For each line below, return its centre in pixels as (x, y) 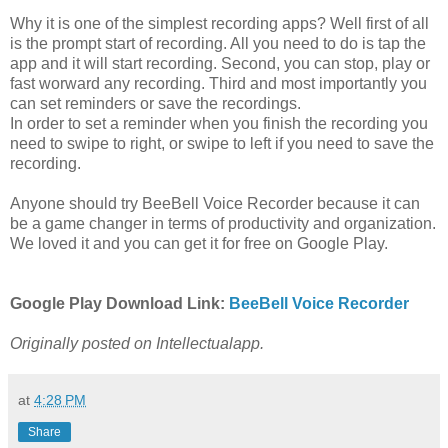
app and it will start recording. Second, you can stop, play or (220, 63)
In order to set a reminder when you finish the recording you (219, 123)
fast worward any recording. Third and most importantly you (218, 83)
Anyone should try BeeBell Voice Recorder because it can (215, 203)
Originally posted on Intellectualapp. (137, 343)
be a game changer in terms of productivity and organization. (223, 223)
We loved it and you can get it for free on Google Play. (199, 243)
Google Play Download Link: (119, 303)
